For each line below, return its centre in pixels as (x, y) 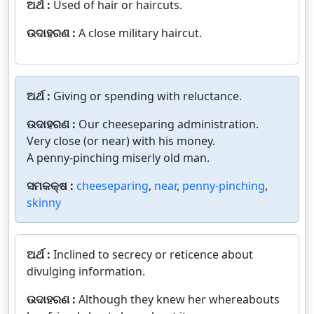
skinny (44, 202)
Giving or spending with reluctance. (148, 96)
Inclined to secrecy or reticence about (153, 254)
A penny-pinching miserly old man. (118, 157)
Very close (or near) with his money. (121, 141)
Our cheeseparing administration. (169, 124)
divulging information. (86, 271)
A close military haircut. (140, 33)
